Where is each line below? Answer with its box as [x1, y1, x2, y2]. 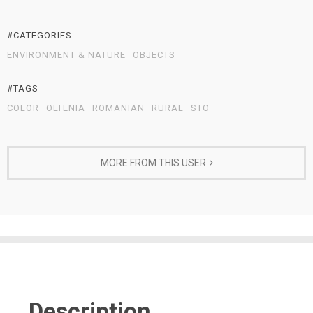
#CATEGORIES [7, 29, 72, 41]
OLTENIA [46, 102, 85, 113]
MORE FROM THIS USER [100, 156, 206, 168]
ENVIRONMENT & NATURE [7, 49, 126, 60]
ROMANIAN [92, 102, 145, 113]
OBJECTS [133, 49, 175, 60]
